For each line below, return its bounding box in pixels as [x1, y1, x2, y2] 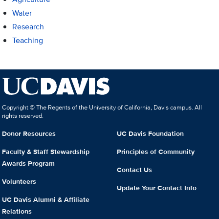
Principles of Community [117, 146, 195, 156]
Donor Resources [2, 129, 56, 139]
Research [12, 21, 44, 33]
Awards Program [2, 158, 55, 168]
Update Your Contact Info [117, 182, 197, 193]
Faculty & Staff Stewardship [2, 146, 90, 156]
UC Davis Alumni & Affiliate [2, 194, 90, 204]
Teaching [12, 35, 43, 46]
